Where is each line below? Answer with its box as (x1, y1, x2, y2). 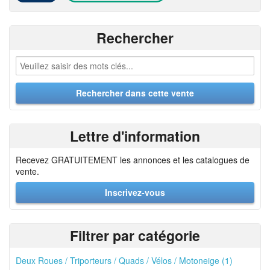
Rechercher (96, 28, 174, 48)
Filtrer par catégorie (70, 225, 200, 245)
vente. (16, 165, 39, 177)
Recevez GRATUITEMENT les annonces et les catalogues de (16, 154, 250, 166)
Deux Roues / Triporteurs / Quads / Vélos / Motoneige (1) (16, 254, 233, 266)
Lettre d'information (70, 126, 200, 146)
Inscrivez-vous (105, 186, 165, 198)
